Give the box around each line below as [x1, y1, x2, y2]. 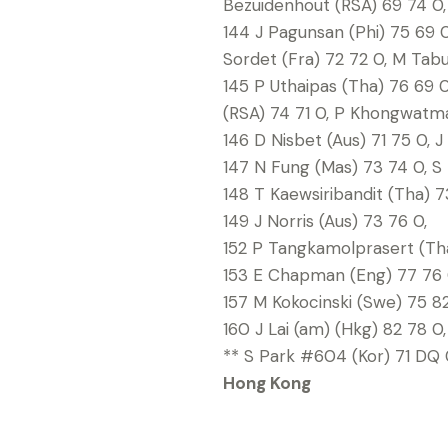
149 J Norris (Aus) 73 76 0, [223, 209, 427, 232]
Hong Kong [223, 371, 311, 394]
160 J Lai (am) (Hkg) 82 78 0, [223, 317, 446, 340]
